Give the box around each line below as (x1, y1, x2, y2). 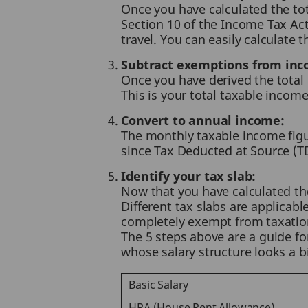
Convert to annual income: (121, 112, 285, 129)
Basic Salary (129, 277, 189, 292)
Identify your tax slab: (121, 168, 256, 184)
